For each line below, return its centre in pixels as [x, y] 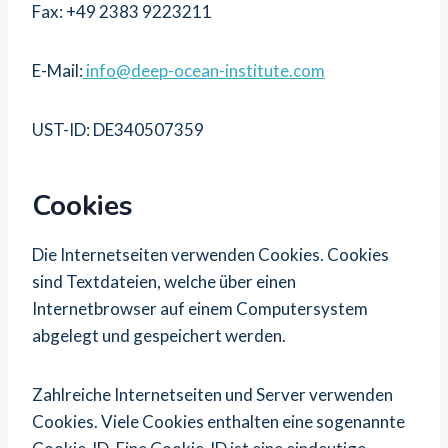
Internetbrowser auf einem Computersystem [200, 308]
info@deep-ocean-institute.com [204, 70]
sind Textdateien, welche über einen [164, 281]
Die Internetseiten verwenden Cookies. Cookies [210, 254]
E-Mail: [57, 70]
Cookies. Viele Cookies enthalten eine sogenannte [218, 421]
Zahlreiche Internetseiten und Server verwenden [212, 394]
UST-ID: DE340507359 [118, 129]
